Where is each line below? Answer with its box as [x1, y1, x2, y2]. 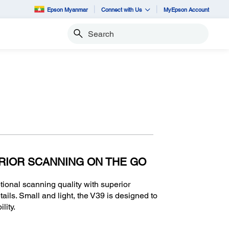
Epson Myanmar [47, 6, 88, 13]
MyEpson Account [164, 6, 209, 13]
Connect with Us [101, 6, 142, 13]
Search [66, 34, 90, 42]
